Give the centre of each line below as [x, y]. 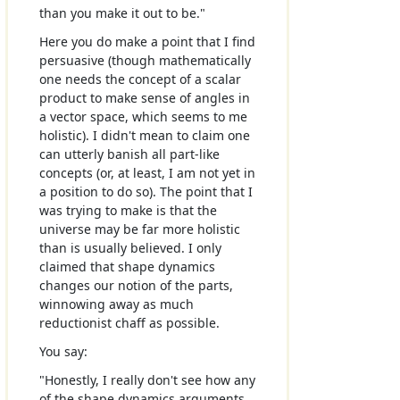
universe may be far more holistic [139, 229]
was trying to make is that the [128, 210]
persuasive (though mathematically [145, 60]
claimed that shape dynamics [127, 267]
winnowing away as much [116, 304]
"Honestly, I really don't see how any [147, 380]
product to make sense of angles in [144, 98]
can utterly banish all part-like [129, 154]
